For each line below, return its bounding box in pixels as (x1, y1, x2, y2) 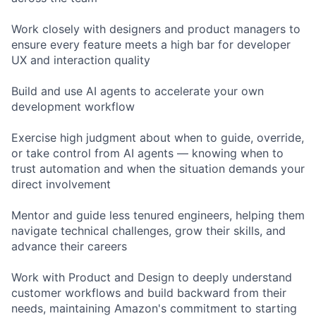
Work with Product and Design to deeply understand (11, 270, 292, 285)
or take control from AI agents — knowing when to (11, 146, 284, 161)
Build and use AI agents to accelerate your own (11, 84, 264, 99)
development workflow (11, 99, 135, 114)
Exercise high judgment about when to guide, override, (11, 130, 304, 145)
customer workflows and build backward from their (11, 286, 286, 300)
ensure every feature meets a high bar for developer (11, 37, 291, 52)
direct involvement (11, 177, 111, 192)
